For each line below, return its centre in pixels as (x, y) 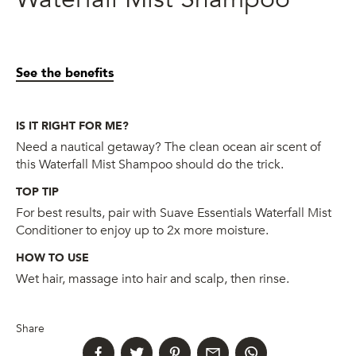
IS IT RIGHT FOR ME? (72, 126)
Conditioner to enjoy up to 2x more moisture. (142, 230)
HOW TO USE (52, 257)
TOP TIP (37, 192)
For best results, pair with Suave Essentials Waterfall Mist (174, 213)
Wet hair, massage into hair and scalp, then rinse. (153, 279)
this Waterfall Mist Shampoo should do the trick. (150, 164)
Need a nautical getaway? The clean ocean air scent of (168, 147)
